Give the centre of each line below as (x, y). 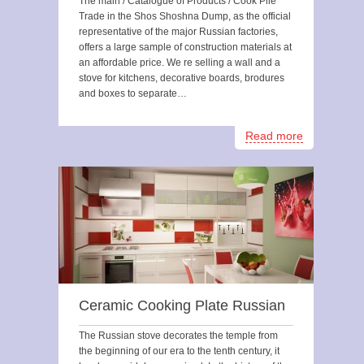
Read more (274, 136)
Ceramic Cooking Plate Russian (182, 305)
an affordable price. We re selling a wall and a (180, 63)
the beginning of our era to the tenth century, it (179, 351)
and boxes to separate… (133, 93)
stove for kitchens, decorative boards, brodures (182, 78)
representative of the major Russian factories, (178, 32)
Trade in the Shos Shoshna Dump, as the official (185, 16)
